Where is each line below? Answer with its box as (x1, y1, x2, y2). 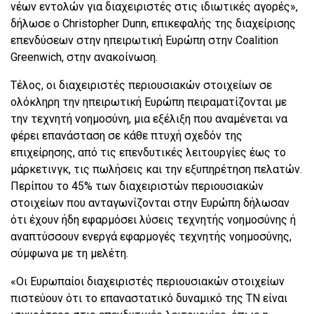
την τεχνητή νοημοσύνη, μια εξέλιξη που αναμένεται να (11, 112, 287, 126)
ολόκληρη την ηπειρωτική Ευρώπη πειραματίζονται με (11, 95, 287, 109)
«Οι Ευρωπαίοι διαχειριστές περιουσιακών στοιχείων (11, 275, 285, 289)
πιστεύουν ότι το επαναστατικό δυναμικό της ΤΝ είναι (11, 292, 287, 306)
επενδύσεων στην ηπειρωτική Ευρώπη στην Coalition (11, 34, 278, 48)
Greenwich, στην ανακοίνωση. (11, 50, 158, 64)
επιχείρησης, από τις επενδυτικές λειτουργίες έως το (11, 146, 286, 160)
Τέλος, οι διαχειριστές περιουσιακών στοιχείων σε (11, 78, 272, 93)
